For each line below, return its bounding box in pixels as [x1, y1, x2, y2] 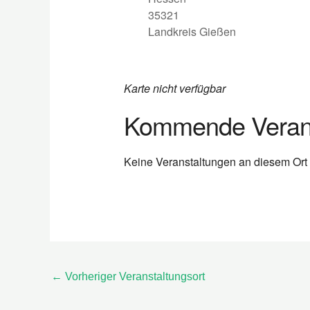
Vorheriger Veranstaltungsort [62, 271, 205, 283]
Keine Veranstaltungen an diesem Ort [123, 153, 307, 170]
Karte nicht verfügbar [123, 80, 226, 96]
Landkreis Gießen [147, 23, 236, 39]
